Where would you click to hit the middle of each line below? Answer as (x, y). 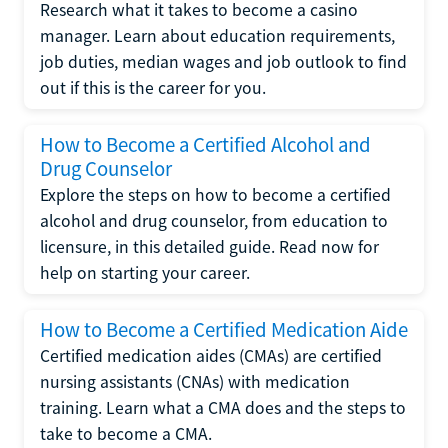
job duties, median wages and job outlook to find (223, 62)
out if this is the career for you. (153, 88)
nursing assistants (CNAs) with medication (195, 382)
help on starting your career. (145, 273)
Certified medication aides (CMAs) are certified (211, 356)
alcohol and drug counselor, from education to (214, 221)
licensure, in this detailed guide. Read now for (209, 247)
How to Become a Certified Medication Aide (224, 330)
